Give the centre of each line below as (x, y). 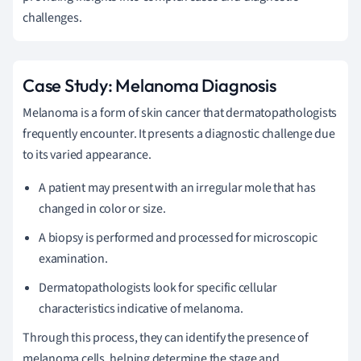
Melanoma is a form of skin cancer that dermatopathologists (180, 112)
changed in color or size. (102, 208)
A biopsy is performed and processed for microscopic (178, 237)
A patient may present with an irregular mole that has (177, 187)
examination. (73, 258)
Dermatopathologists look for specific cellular (158, 287)
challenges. (52, 17)
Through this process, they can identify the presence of (166, 337)
